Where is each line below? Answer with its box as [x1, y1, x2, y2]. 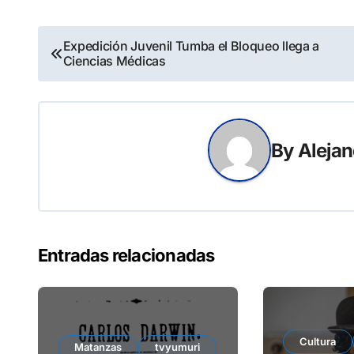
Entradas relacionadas [38, 245, 215, 266]
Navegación [37, 27, 175, 58]
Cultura [299, 335, 337, 348]
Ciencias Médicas [62, 53, 166, 70]
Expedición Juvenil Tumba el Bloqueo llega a [62, 38, 319, 55]
